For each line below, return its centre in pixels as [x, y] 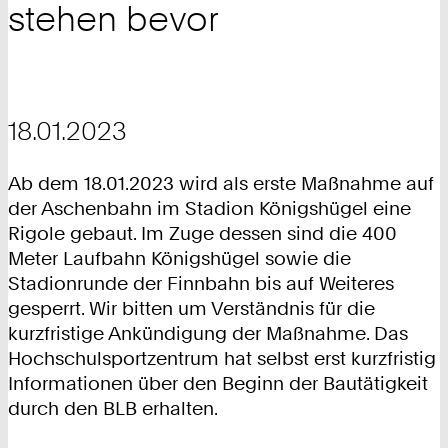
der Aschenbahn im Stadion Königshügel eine [209, 209]
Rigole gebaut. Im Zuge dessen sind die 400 [202, 234]
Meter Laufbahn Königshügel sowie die [179, 259]
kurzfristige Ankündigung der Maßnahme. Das [208, 334]
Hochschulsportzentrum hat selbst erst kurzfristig [222, 359]
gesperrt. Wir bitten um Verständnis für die [191, 309]
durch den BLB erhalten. [113, 409]
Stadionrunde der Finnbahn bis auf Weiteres [201, 284]
